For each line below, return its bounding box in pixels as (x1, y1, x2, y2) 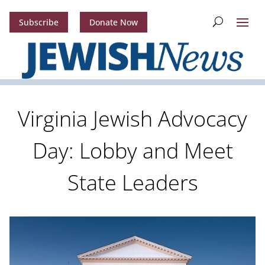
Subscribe (18, 17, 59, 28)
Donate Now (89, 17, 138, 28)
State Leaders (67, 168, 198, 198)
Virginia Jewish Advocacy (18, 104, 247, 134)
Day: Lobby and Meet (32, 136, 233, 166)
